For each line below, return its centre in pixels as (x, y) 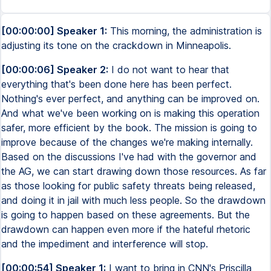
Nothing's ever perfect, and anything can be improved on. (130, 99)
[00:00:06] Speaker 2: (55, 70)
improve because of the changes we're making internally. (127, 142)
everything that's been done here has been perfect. (116, 84)
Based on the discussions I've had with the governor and (129, 157)
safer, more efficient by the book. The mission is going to (129, 128)
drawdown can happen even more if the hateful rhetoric (126, 229)
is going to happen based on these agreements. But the (126, 215)
